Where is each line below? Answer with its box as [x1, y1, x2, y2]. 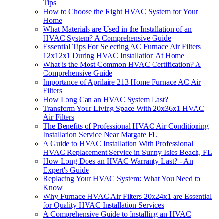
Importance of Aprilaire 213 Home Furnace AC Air [43, 78, 201, 87]
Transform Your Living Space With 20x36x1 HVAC [43, 104, 204, 113]
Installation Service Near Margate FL [43, 131, 157, 139]
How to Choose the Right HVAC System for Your [43, 7, 198, 16]
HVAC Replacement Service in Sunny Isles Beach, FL [43, 148, 212, 157]
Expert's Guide [43, 166, 89, 175]
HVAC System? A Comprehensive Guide [43, 34, 171, 43]
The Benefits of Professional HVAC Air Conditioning [43, 122, 209, 131]
